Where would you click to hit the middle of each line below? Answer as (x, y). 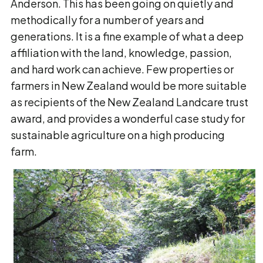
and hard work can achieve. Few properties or (122, 69)
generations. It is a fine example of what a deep (127, 36)
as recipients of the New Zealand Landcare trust (129, 102)
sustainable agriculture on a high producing (118, 135)
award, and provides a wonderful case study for (128, 118)
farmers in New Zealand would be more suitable (129, 85)
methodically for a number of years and (107, 20)
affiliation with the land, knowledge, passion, (121, 53)
